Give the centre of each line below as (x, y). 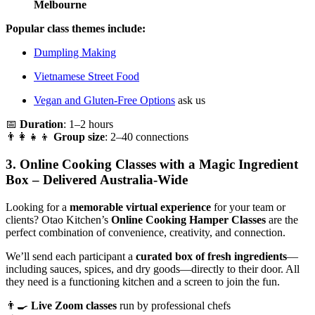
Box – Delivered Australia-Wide (97, 180)
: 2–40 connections (147, 137)
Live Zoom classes (74, 305)
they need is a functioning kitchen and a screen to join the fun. (143, 281)
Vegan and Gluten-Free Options (104, 101)
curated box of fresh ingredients (211, 256)
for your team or (248, 207)
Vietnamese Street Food (86, 77)
